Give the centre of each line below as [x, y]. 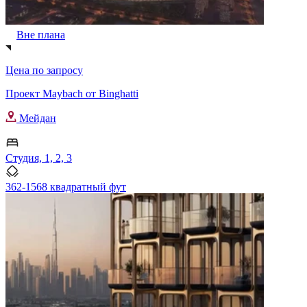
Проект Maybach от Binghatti [72, 93]
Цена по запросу [44, 70]
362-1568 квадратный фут [66, 186]
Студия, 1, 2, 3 [39, 158]
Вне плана [41, 34]
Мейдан [36, 118]
